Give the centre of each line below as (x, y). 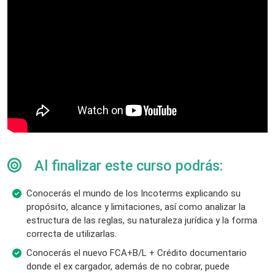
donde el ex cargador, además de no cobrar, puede (128, 267)
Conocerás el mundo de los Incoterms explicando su (134, 193)
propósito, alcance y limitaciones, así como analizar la (136, 207)
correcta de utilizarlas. (72, 234)
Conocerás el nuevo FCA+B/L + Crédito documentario (137, 253)
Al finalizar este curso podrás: (127, 165)
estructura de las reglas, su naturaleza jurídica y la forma (142, 220)
